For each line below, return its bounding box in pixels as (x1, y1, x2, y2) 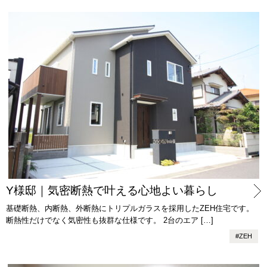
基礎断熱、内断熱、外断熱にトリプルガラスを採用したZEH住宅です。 (6, 204, 254, 213)
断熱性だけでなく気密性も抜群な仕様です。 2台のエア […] (6, 216, 213, 225)
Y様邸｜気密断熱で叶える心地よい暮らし (6, 184, 218, 197)
